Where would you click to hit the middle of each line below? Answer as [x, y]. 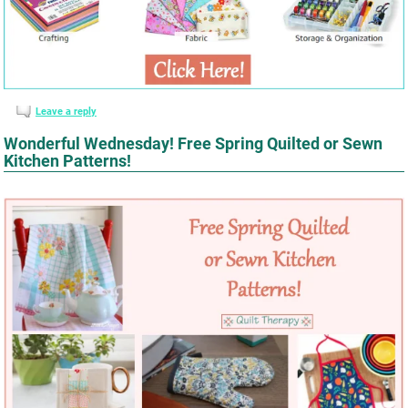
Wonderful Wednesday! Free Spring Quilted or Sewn [194, 144]
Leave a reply [66, 111]
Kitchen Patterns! [68, 161]
